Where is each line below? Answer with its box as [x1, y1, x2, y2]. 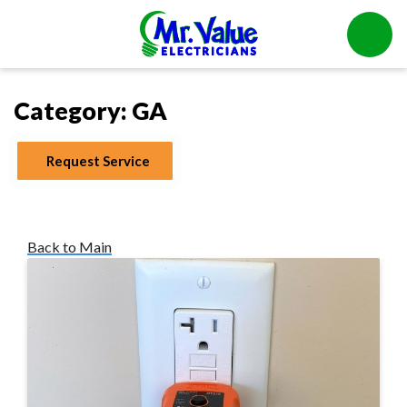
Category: [14, 95, 132, 126]
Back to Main [27, 238, 112, 256]
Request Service [46, 153, 151, 170]
